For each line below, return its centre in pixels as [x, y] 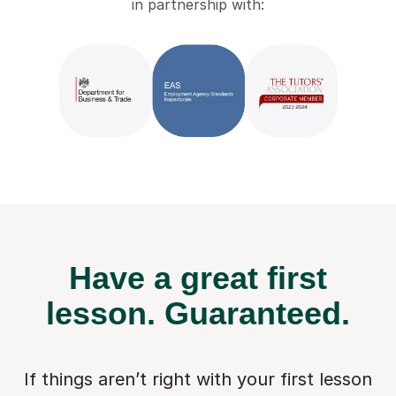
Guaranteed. [257, 314]
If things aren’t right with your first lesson [198, 380]
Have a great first [198, 278]
